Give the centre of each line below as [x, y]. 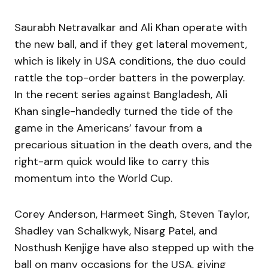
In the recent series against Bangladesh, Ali [121, 95]
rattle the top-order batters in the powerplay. [130, 78]
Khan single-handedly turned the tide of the [124, 111]
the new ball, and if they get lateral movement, [131, 44]
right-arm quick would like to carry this [112, 162]
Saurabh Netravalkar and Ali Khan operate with [131, 28]
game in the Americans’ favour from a [108, 128]
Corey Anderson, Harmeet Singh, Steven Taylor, [132, 214]
